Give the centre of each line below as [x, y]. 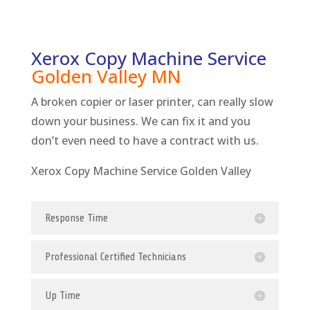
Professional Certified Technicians [115, 257]
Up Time [62, 295]
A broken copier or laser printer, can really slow [152, 102]
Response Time [76, 218]
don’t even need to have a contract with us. [145, 140]
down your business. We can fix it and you [140, 121]
